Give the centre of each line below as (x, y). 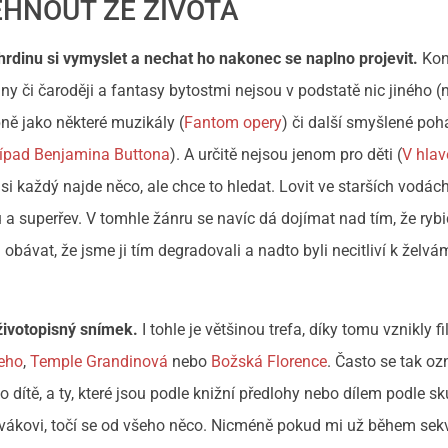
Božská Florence (269, 361)
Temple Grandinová (99, 361)
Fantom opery (233, 123)
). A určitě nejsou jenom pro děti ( (286, 155)
